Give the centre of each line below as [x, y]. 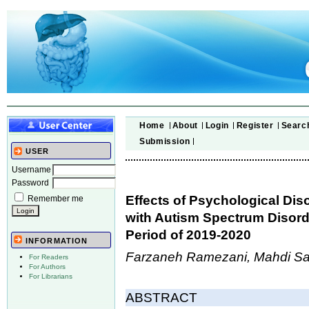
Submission [165, 141]
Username [31, 169]
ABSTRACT [162, 297]
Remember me [56, 198]
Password [30, 182]
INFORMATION [57, 241]
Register [255, 125]
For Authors [47, 267]
